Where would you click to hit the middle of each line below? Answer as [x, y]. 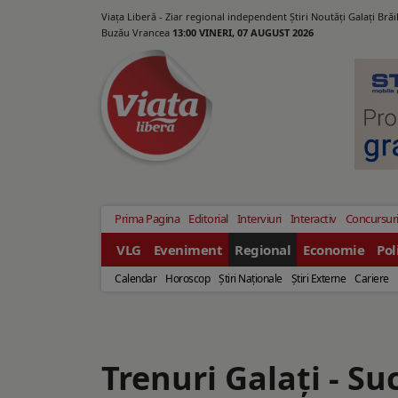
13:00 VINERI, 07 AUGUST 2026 [243, 32]
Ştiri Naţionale [251, 279]
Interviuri [259, 219]
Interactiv [313, 219]
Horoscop [187, 279]
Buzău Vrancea [137, 32]
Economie [334, 250]
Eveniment [187, 250]
